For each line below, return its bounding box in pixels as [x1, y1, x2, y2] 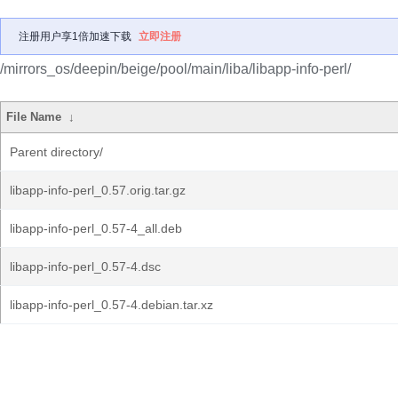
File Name [6, 110, 62, 123]
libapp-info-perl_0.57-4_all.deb [10, 221, 182, 235]
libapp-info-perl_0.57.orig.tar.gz [10, 183, 186, 197]
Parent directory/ [10, 145, 103, 159]
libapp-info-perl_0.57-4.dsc [10, 259, 161, 274]
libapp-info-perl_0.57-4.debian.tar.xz [10, 298, 213, 312]
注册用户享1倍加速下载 [19, 30, 131, 43]
